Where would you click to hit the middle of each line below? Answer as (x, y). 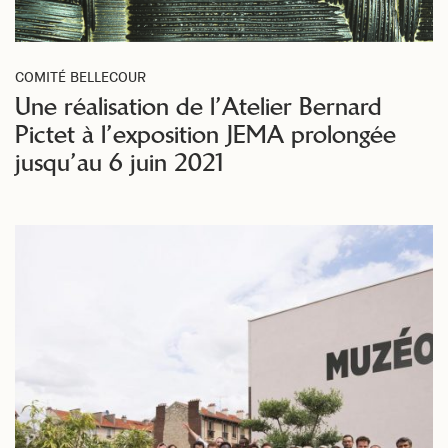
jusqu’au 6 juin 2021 (121, 162)
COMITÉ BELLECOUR (80, 77)
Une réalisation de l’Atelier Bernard (198, 106)
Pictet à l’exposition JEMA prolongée (205, 134)
